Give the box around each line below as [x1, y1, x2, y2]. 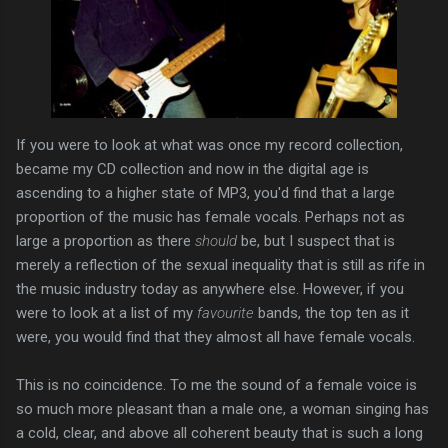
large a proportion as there [16, 232, 195, 251]
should [195, 232, 237, 251]
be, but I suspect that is [237, 232, 395, 251]
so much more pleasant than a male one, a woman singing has [16, 400, 429, 419]
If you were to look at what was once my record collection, [16, 136, 403, 155]
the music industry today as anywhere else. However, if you [16, 280, 404, 299]
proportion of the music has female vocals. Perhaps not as [16, 208, 405, 227]
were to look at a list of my [16, 304, 197, 323]
